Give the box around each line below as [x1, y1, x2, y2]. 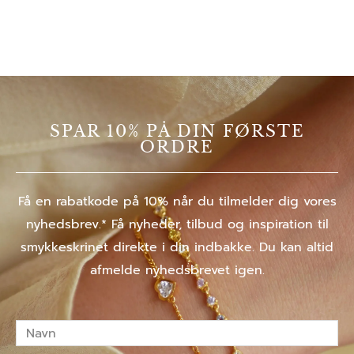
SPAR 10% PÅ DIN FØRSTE [49, 122, 305, 141]
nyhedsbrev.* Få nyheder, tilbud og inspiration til [25, 215, 329, 234]
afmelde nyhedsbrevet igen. [89, 261, 265, 280]
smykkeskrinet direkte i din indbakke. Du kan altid [21, 238, 333, 257]
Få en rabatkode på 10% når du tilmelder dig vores [17, 192, 337, 211]
